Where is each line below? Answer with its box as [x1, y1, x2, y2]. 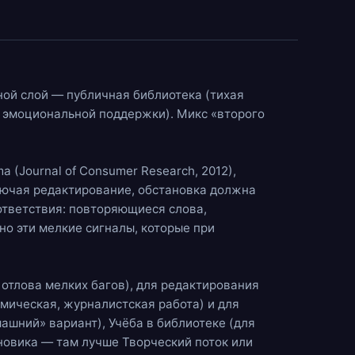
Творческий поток [122, 334, 228, 349]
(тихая [202, 87, 244, 102]
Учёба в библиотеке [109, 315, 226, 330]
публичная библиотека [67, 87, 202, 102]
